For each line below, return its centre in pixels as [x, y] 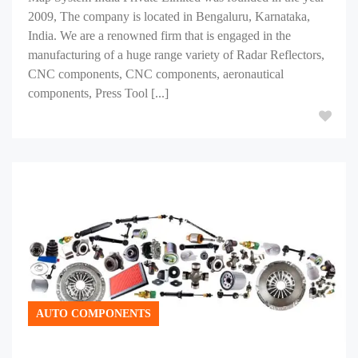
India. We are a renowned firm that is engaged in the [159, 36]
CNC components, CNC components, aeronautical [156, 74]
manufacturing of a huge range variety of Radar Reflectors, [176, 55]
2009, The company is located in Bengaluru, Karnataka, [169, 16]
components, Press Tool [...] [98, 93]
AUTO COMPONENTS [93, 314]
